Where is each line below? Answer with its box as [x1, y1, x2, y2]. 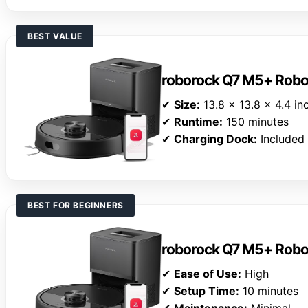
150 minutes [223, 115, 289, 129]
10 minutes [239, 284, 298, 298]
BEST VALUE [27, 31, 82, 42]
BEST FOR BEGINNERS [27, 200, 124, 211]
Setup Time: [174, 284, 239, 298]
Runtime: [174, 115, 223, 129]
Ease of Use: [174, 267, 241, 281]
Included [257, 132, 305, 146]
